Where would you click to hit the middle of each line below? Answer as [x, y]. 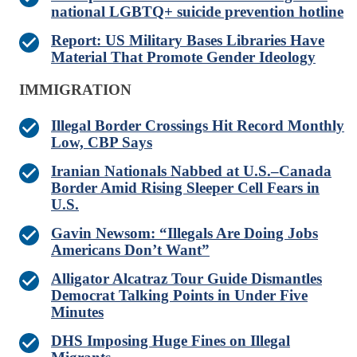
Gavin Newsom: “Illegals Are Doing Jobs [184, 233]
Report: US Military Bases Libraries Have [188, 41]
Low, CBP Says [102, 143]
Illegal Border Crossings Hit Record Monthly [198, 126]
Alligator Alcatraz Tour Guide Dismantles [186, 279]
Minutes [77, 312]
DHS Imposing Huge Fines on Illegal [171, 341]
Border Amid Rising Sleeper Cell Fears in [185, 188]
